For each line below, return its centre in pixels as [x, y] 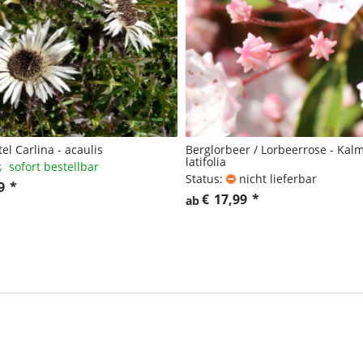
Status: [204, 179]
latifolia [206, 162]
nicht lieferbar [278, 179]
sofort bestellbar [54, 167]
